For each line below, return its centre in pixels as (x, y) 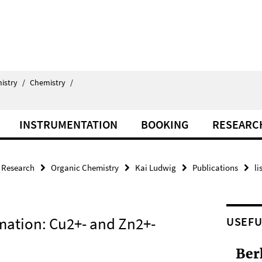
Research (18, 168)
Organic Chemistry (85, 168)
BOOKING (165, 124)
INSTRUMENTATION (68, 124)
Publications (215, 168)
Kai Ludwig (156, 168)
